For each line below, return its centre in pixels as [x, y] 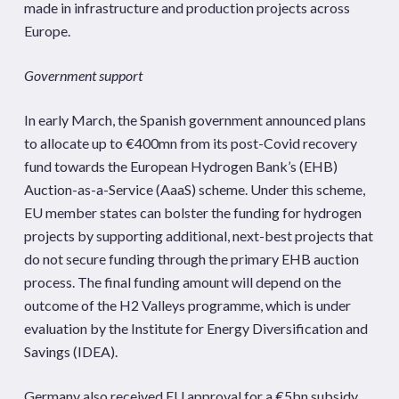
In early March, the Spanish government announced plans [195, 120]
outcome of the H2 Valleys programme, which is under [187, 305]
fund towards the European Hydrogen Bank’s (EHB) [180, 166]
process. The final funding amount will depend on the [182, 282]
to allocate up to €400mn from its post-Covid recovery [190, 143]
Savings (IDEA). [70, 351]
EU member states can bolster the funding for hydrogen [192, 212]
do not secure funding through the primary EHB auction [191, 259]
